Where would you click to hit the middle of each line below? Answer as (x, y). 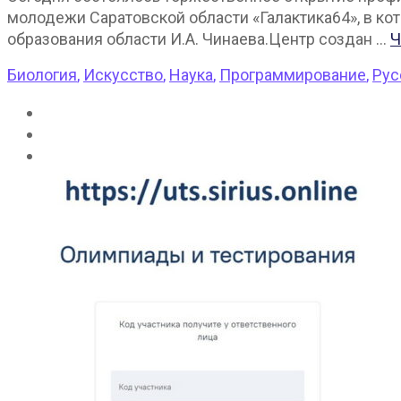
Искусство (123, 75)
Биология (42, 75)
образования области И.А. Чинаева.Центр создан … (199, 39)
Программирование (293, 75)
